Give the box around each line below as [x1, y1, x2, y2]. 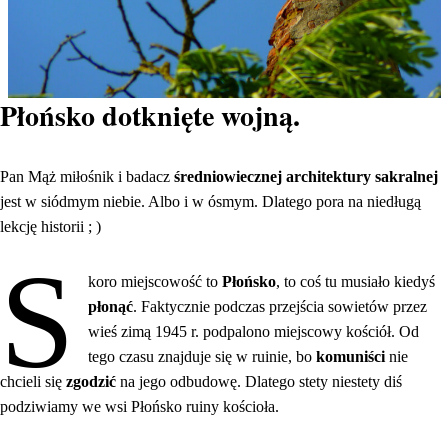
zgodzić [66, 372, 120, 390]
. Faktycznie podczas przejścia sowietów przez [133, 297, 428, 315]
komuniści [316, 347, 390, 365]
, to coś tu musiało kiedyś [276, 272, 436, 290]
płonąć [88, 297, 134, 315]
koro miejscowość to [88, 272, 223, 290]
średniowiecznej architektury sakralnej [174, 167, 438, 185]
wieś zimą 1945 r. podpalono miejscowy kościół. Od [88, 322, 420, 340]
